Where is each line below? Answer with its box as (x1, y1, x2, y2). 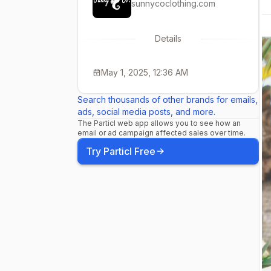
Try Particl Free (86, 145, 155, 157)
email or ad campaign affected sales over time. (77, 128, 246, 137)
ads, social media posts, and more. (77, 106, 215, 117)
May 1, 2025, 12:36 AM (101, 67, 188, 77)
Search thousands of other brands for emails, (77, 94, 258, 105)
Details (155, 33, 181, 44)
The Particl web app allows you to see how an (77, 119, 241, 128)
